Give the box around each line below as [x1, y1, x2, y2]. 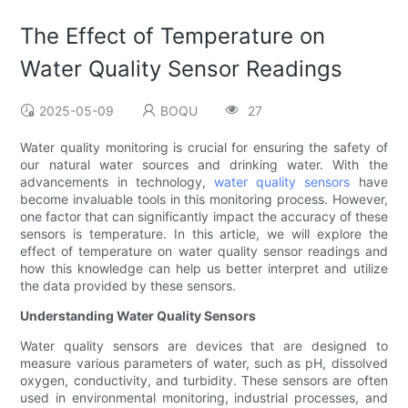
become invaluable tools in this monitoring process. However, [20, 191, 388, 208]
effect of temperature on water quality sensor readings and [20, 243, 388, 260]
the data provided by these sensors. [20, 278, 237, 294]
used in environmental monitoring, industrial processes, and [20, 390, 388, 406]
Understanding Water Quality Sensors [20, 308, 257, 324]
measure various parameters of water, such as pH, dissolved [20, 355, 388, 372]
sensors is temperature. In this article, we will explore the [20, 226, 388, 242]
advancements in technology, [20, 174, 214, 190]
